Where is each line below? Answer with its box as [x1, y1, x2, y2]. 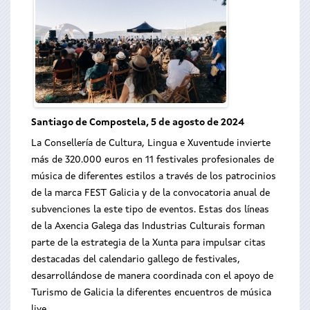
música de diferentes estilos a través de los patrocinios [31, 172, 276, 181]
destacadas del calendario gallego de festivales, [31, 255, 240, 264]
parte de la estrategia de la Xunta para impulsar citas [31, 238, 266, 248]
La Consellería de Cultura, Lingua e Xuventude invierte [31, 138, 271, 148]
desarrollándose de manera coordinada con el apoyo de [31, 271, 273, 281]
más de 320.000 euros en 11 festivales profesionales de [31, 155, 274, 165]
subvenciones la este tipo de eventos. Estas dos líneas [31, 205, 269, 215]
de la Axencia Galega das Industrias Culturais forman [31, 221, 265, 231]
